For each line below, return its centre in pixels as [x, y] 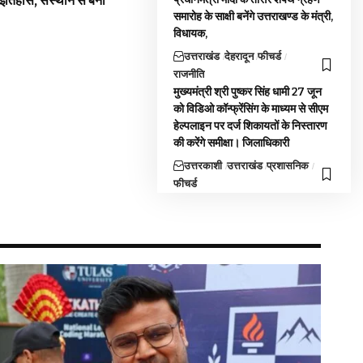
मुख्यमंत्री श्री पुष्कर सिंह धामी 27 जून [248, 92]
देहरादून [239, 56]
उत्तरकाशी [203, 165]
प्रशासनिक [288, 165]
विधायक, [191, 33]
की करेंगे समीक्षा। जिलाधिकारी [232, 143]
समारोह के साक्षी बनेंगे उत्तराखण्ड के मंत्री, [254, 16]
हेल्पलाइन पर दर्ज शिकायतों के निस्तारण [251, 126]
